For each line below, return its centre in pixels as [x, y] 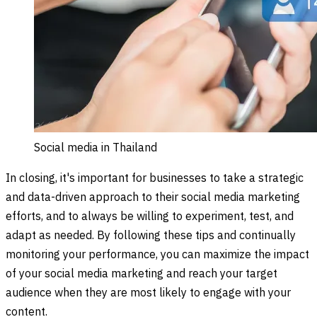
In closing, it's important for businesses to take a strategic [155, 178]
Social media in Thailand [96, 148]
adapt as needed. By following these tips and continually [151, 236]
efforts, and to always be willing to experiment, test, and [150, 217]
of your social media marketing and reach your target [142, 274]
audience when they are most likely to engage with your [148, 293]
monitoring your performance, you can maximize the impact [157, 255]
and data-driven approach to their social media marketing [153, 197]
